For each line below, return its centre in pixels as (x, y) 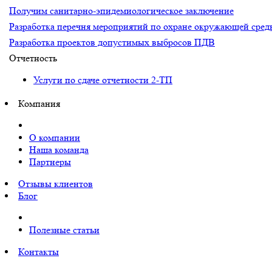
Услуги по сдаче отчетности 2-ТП (103, 80)
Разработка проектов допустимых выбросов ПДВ (112, 42)
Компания (39, 104)
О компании (55, 138)
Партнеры (50, 162)
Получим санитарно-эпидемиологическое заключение (121, 11)
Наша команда (59, 150)
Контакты (39, 252)
